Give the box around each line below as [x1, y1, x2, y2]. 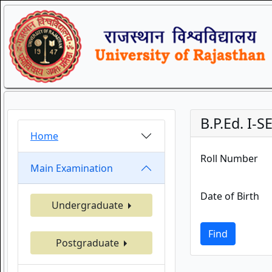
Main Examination [30, 161, 113, 175]
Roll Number [200, 152, 258, 165]
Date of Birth [200, 189, 259, 203]
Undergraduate [51, 199, 126, 212]
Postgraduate [55, 236, 121, 250]
